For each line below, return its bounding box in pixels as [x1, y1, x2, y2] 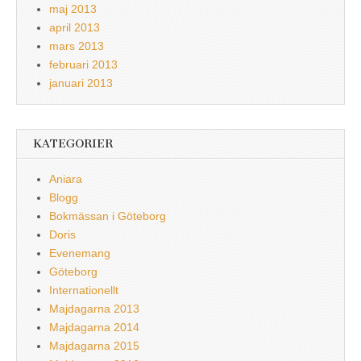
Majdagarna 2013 [49, 301, 139, 315]
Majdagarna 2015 [49, 338, 139, 352]
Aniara [49, 172, 82, 185]
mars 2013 [49, 39, 104, 52]
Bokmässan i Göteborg [49, 209, 166, 222]
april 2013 [49, 20, 100, 34]
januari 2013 [49, 76, 113, 89]
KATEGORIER [33, 136, 113, 151]
